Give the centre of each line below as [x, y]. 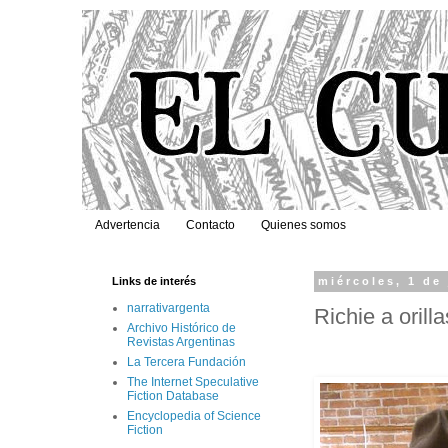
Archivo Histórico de [181, 328]
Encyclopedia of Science [194, 416]
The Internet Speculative [193, 382]
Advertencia [127, 225]
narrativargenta [168, 308]
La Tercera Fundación [186, 362]
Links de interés [154, 281]
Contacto [210, 225]
